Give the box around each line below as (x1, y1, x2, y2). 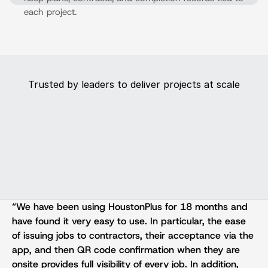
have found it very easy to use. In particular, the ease (12, 215, 246, 227)
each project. (24, 6, 77, 18)
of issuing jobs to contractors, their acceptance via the (12, 229, 254, 242)
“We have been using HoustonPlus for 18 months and (12, 200, 248, 213)
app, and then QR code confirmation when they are (12, 243, 240, 256)
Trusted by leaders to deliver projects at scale (28, 78, 240, 90)
